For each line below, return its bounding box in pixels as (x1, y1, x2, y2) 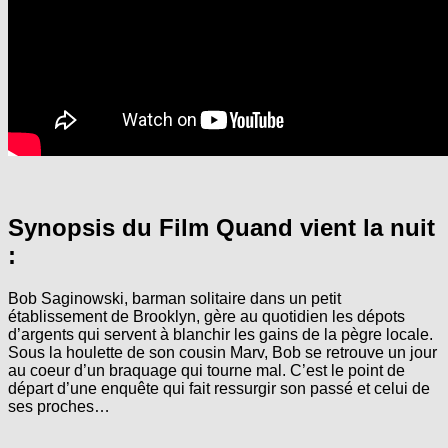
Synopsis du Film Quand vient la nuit (8, 213, 435, 241)
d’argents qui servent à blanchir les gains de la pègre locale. (8, 325, 433, 343)
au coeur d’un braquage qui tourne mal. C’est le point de (8, 361, 405, 379)
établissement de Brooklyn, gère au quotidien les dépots (8, 307, 405, 325)
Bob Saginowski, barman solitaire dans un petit (8, 289, 341, 307)
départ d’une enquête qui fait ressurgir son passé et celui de (8, 379, 430, 397)
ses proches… (8, 397, 110, 415)
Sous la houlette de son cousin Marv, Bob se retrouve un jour (8, 343, 437, 361)
